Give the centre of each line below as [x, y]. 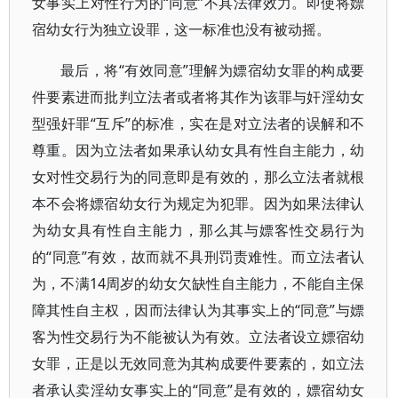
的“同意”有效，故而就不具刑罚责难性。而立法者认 [199, 257]
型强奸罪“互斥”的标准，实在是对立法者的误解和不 [199, 123]
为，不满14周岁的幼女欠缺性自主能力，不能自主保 [199, 283]
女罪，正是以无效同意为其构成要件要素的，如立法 [199, 363]
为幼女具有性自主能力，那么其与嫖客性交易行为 [199, 230]
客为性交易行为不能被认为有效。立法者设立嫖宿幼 [199, 337]
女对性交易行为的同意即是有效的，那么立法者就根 [199, 177]
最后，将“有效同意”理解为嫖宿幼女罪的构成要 [213, 70]
